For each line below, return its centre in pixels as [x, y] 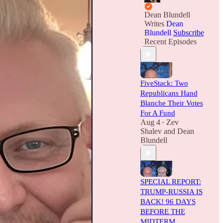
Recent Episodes [170, 42]
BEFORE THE [163, 212]
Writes [155, 24]
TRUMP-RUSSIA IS [171, 192]
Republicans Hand [169, 93]
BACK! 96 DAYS [168, 202]
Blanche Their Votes [171, 103]
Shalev [151, 131]
